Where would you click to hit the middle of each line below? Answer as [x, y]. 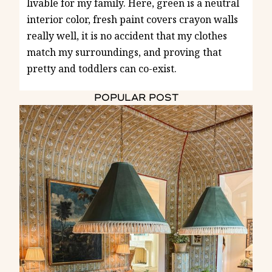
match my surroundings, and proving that [124, 53]
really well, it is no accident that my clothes [127, 36]
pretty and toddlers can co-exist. [102, 69]
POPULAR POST [136, 98]
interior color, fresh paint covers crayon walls [132, 20]
